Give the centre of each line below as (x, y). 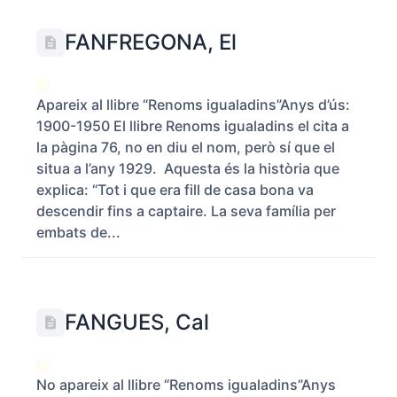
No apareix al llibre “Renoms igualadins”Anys (186, 385)
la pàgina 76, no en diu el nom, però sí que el (186, 147)
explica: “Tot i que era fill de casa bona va (175, 190)
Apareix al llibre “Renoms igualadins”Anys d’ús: (193, 105)
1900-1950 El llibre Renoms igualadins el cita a (193, 126)
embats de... (78, 232)
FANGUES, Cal (137, 322)
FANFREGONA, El (151, 42)
